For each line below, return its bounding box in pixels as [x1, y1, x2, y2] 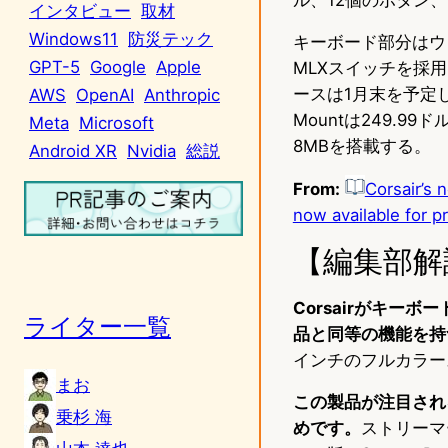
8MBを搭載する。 [292, 135, 431, 156]
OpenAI [76, 84, 134, 105]
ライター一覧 [24, 311, 171, 341]
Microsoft [79, 112, 154, 133]
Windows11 [29, 28, 118, 49]
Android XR [29, 140, 117, 161]
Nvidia [127, 140, 176, 161]
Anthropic [144, 84, 220, 105]
